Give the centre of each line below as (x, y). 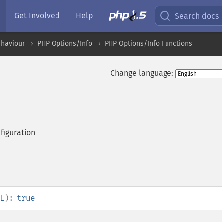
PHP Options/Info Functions (148, 43)
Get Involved (37, 16)
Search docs (197, 16)
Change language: (142, 73)
